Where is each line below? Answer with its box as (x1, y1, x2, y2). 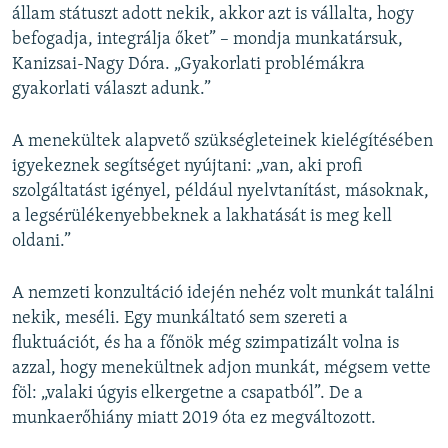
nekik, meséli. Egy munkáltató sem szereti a (12, 309, 348, 329)
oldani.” (12, 232, 71, 252)
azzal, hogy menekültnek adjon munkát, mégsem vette (12, 359, 431, 379)
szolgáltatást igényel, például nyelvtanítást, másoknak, (12, 182, 429, 202)
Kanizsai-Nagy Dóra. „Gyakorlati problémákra (12, 55, 365, 75)
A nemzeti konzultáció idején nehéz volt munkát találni (12, 284, 434, 304)
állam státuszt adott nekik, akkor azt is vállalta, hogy (12, 5, 414, 25)
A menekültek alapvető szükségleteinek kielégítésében (12, 132, 433, 152)
